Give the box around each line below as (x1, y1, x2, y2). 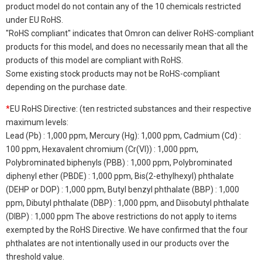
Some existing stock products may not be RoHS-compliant (6, 68, 220, 78)
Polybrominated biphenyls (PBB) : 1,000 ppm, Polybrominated (6, 157, 232, 167)
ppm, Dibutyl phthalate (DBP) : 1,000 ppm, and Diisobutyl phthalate (6, 198, 249, 208)
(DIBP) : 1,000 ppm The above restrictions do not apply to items (6, 211, 237, 221)
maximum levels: (6, 117, 68, 127)
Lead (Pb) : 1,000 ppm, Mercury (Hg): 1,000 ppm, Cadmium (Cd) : (6, 130, 241, 140)
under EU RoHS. (6, 15, 63, 25)
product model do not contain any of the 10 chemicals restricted (6, 1, 241, 11)
